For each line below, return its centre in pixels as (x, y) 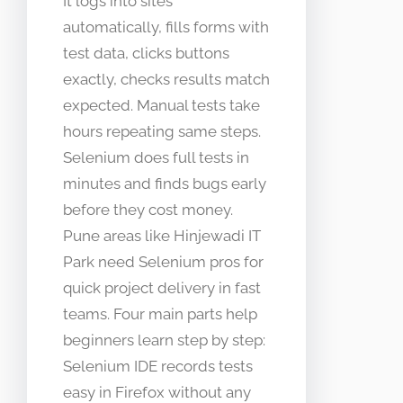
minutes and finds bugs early (165, 184)
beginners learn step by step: (164, 340)
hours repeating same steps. (162, 132)
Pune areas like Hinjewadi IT (162, 236)
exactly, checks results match (166, 80)
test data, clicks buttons (146, 54)
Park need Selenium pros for (163, 262)
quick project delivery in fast (162, 288)
